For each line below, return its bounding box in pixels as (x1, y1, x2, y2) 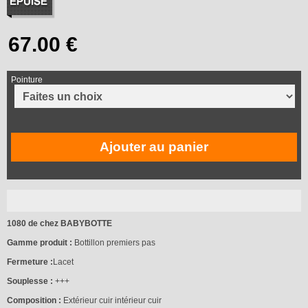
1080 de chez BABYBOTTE (7, 218, 112, 228)
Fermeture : (7, 256, 53, 267)
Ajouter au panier (100, 139, 208, 154)
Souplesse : (7, 276, 53, 286)
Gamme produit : (7, 237, 72, 247)
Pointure (11, 74, 43, 85)
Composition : (7, 295, 61, 305)
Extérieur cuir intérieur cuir (61, 295, 162, 305)
